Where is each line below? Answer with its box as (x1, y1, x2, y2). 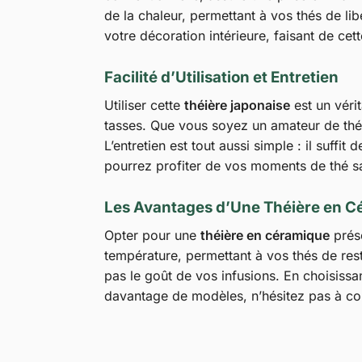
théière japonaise (183, 97, 290, 114)
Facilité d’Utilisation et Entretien (103, 68, 339, 87)
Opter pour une (103, 227, 200, 244)
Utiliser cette (103, 97, 184, 114)
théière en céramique (200, 227, 330, 244)
